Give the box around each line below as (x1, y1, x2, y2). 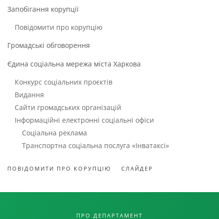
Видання (15, 90, 44, 99)
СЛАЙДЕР (121, 165, 153, 172)
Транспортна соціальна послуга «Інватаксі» (22, 141, 169, 150)
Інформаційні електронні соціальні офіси (15, 115, 154, 125)
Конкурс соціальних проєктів (15, 77, 112, 87)
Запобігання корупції (7, 4, 79, 14)
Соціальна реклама (22, 128, 87, 137)
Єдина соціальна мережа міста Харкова (7, 59, 141, 68)
